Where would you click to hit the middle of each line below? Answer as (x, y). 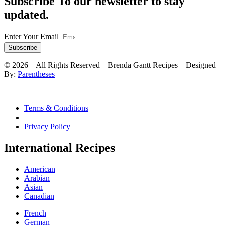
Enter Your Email (32, 37)
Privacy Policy (47, 127)
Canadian (39, 196)
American (40, 169)
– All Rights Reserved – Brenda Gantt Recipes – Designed (122, 65)
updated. (26, 15)
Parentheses (36, 74)
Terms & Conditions (56, 108)
